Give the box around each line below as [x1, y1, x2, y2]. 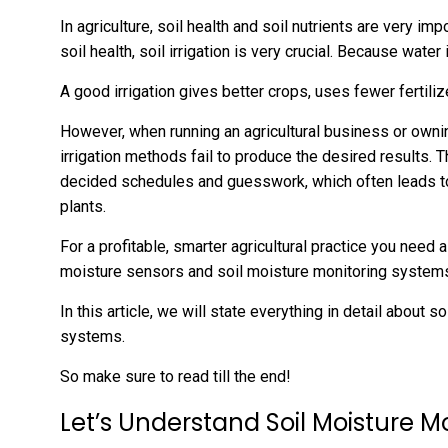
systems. [60, 327, 129, 347]
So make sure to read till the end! [60, 367, 291, 387]
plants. [60, 197, 110, 217]
